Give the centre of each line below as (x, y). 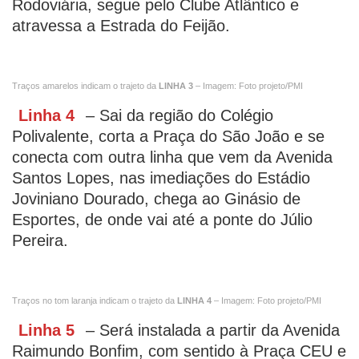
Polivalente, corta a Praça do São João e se (168, 136)
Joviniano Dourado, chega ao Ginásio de (156, 199)
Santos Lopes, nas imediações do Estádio (161, 178)
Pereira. (42, 240)
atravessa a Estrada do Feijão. (121, 26)
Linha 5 (46, 330)
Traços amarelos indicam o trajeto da (84, 86)
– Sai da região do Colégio (179, 115)
